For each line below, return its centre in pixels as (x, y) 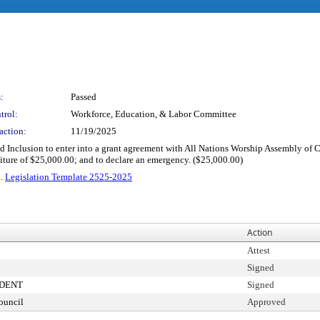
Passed (84, 97)
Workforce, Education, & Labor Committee (154, 114)
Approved (266, 302)
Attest (259, 250)
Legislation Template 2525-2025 (69, 177)
